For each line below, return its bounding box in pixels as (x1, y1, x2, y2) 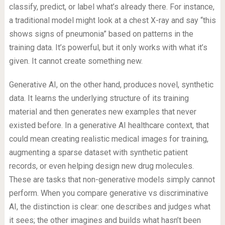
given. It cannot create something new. (9, 56, 143, 66)
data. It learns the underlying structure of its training (9, 93, 189, 103)
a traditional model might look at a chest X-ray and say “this (9, 16, 216, 26)
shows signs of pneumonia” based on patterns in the (9, 29, 193, 39)
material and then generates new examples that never (9, 107, 196, 117)
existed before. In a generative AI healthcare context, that (9, 121, 209, 131)
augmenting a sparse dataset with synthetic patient (9, 148, 188, 158)
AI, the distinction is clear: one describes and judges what (9, 202, 210, 212)
